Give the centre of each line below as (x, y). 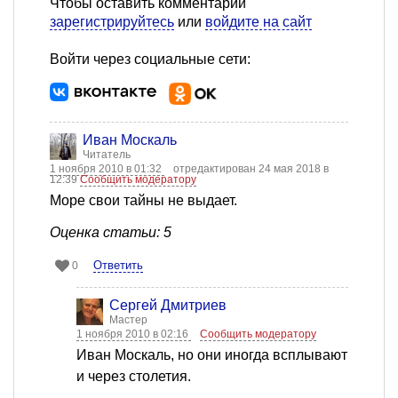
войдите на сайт (259, 22)
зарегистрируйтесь (112, 22)
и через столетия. (134, 377)
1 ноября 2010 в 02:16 (134, 334)
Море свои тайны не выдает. (143, 201)
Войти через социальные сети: (150, 60)
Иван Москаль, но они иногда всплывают (212, 355)
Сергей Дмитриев (168, 306)
